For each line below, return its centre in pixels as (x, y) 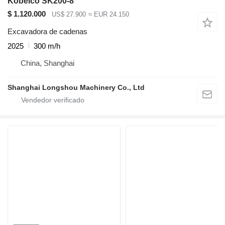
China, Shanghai (47, 63)
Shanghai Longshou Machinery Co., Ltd (76, 87)
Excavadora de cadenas (47, 31)
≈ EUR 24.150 (108, 15)
